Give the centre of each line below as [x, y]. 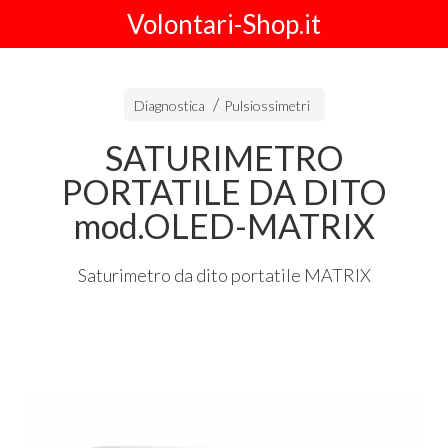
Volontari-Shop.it [224, 24]
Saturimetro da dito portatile [190, 275]
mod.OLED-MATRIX [224, 225]
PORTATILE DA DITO [224, 191]
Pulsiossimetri [266, 105]
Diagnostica [169, 105]
